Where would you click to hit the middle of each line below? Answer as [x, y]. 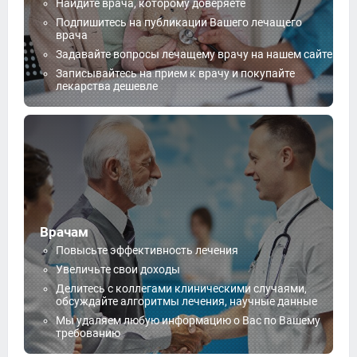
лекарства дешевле [107, 86]
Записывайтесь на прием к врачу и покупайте [175, 73]
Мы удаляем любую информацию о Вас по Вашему [188, 320]
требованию [88, 333]
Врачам [64, 232]
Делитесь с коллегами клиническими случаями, [181, 288]
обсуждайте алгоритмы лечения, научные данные [186, 301]
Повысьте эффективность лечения [147, 250]
